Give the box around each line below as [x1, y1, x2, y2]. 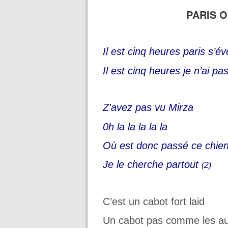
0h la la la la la [103, 121, 167, 132]
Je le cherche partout [103, 159, 202, 170]
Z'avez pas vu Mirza [103, 102, 193, 113]
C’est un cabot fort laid [103, 195, 205, 207]
